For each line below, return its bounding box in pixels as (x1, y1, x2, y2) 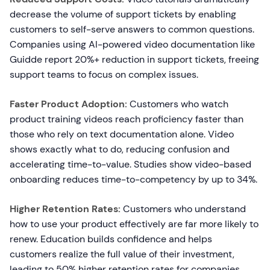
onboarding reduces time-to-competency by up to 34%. (10, 173, 257, 186)
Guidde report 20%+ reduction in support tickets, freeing (10, 53, 259, 66)
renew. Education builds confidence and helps (10, 233, 212, 245)
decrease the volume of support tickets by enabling (10, 8, 236, 20)
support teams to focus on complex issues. (10, 68, 198, 81)
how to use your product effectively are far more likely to (10, 218, 259, 230)
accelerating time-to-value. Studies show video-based (10, 158, 251, 171)
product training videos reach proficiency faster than (10, 113, 243, 125)
